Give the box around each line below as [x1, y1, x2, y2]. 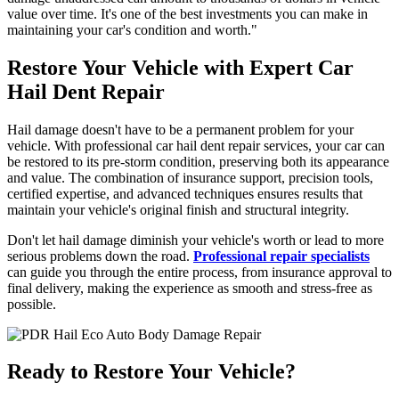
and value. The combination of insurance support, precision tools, [7, 169, 373, 185]
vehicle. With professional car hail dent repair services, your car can [7, 137, 385, 153]
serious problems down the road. [7, 248, 193, 264]
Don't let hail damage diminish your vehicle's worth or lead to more [7, 232, 384, 248]
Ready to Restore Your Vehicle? [7, 360, 296, 384]
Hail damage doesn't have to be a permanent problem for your [7, 121, 354, 137]
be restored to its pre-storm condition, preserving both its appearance [7, 153, 389, 169]
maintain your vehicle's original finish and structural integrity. [7, 201, 349, 217]
